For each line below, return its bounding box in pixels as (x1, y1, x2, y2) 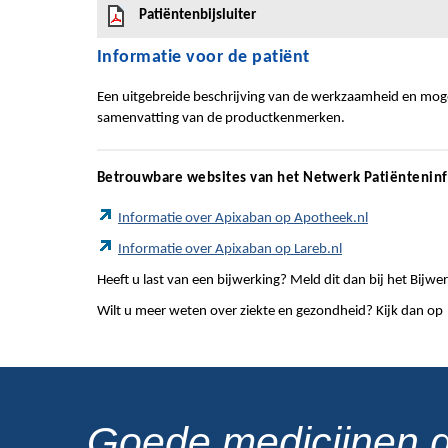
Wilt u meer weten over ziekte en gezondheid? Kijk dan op (97, 304, 446, 319)
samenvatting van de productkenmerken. (97, 111, 345, 126)
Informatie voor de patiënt (97, 48, 310, 67)
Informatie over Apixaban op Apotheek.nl (118, 211, 368, 226)
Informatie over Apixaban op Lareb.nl (118, 242, 342, 257)
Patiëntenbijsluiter (139, 8, 256, 23)
